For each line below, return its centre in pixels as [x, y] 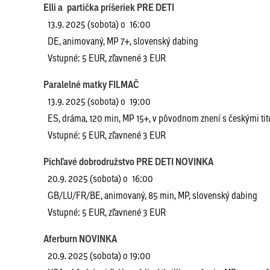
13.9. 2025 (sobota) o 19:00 [99, 101]
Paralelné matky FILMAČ [91, 84]
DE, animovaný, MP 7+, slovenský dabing [121, 41]
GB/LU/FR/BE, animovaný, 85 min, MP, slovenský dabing [150, 195]
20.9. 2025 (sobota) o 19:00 [99, 255]
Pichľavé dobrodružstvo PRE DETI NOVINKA [128, 162]
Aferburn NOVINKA [82, 239]
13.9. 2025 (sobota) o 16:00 [99, 24]
